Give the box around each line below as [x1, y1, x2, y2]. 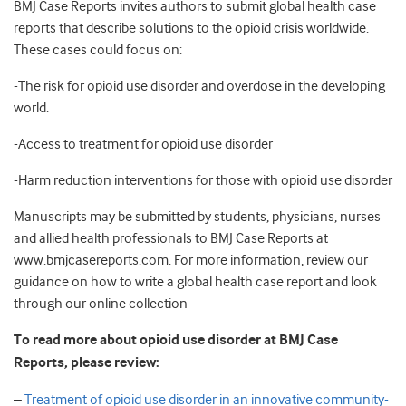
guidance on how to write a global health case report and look [14, 274, 377, 291]
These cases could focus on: [14, 42, 182, 59]
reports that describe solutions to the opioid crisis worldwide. [14, 20, 369, 37]
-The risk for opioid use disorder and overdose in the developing [14, 78, 385, 95]
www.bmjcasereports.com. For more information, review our [14, 252, 368, 269]
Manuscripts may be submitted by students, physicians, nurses [14, 208, 381, 226]
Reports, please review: [14, 354, 159, 372]
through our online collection [14, 295, 188, 313]
